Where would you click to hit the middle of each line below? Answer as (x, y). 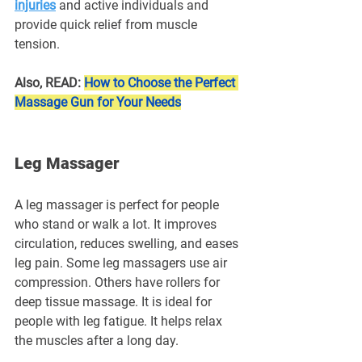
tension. (37, 44)
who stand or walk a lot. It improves (117, 224)
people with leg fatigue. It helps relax (120, 321)
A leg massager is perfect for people (118, 204)
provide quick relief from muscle (107, 24)
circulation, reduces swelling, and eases (128, 243)
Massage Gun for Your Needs (98, 102)
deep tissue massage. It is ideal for (115, 301)
